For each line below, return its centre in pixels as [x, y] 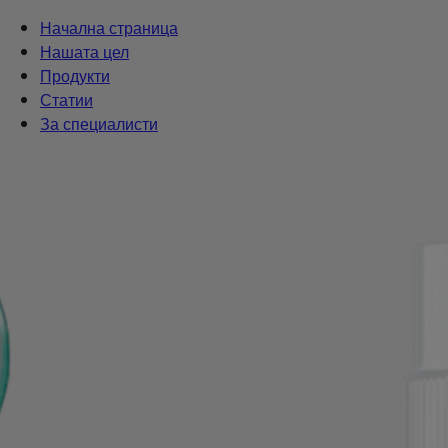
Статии [66, 99]
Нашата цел [84, 51]
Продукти [75, 75]
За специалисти [99, 123]
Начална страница [109, 27]
